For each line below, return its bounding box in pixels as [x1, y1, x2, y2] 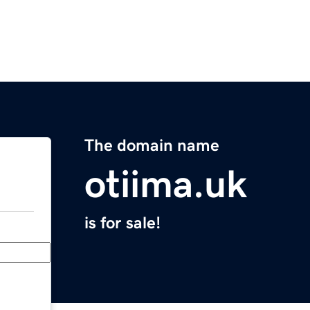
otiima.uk [84, 165, 247, 204]
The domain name [84, 137, 219, 154]
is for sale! [84, 215, 161, 232]
